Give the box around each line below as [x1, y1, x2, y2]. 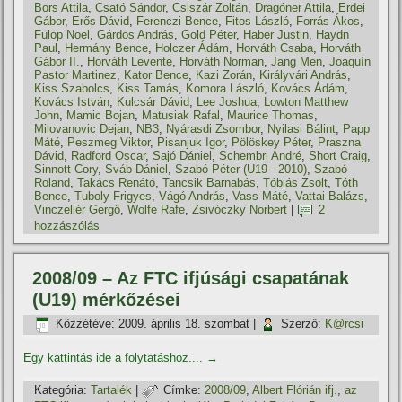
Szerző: [281, 317, 322, 331]
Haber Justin [243, 28, 310, 41]
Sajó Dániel [153, 149, 213, 162]
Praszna [318, 135, 362, 149]
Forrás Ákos [296, 14, 361, 28]
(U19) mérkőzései [32, 290, 181, 310]
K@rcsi [325, 317, 364, 331]
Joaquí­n [329, 55, 371, 68]
